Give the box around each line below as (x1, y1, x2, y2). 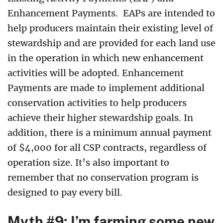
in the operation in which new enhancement (7, 52, 204, 64)
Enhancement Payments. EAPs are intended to (7, 7, 215, 19)
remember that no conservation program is (7, 171, 199, 183)
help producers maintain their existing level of (7, 22, 213, 34)
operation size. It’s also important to (7, 156, 169, 168)
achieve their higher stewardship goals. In (7, 111, 193, 123)
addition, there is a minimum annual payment (7, 126, 212, 138)
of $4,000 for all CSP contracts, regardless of (7, 141, 207, 153)
